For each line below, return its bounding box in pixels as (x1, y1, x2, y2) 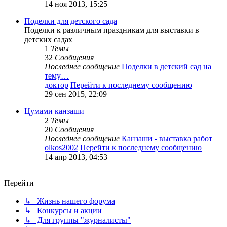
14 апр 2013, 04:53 (45, 153, 107, 162)
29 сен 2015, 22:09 (45, 90, 107, 99)
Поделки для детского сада (24, 17, 117, 26)
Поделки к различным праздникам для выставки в (24, 26, 199, 35)
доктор (45, 81, 68, 90)
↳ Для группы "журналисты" (24, 216, 131, 225)
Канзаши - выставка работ (122, 134, 212, 143)
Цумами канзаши (24, 107, 84, 116)
